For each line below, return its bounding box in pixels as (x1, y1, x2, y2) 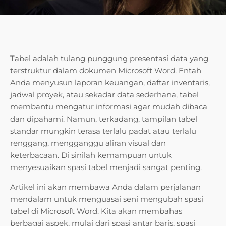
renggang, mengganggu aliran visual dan (10, 138, 166, 148)
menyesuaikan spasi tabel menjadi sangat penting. (10, 162, 202, 173)
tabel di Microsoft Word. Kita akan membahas (10, 206, 182, 216)
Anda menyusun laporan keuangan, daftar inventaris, (10, 78, 210, 88)
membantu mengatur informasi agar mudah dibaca (10, 102, 207, 112)
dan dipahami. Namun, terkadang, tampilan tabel (10, 114, 197, 124)
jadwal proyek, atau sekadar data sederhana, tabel (10, 90, 199, 100)
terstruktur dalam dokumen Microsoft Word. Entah (10, 66, 201, 76)
